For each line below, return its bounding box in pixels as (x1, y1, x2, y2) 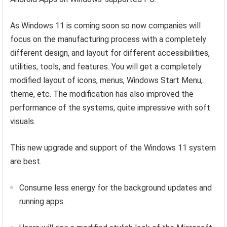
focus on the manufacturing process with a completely (10, 34, 207, 44)
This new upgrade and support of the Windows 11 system (10, 142, 216, 153)
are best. (10, 156, 42, 166)
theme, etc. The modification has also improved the (10, 89, 194, 99)
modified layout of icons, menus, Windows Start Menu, (10, 75, 203, 85)
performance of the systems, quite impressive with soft (10, 102, 211, 112)
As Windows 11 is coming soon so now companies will (10, 20, 201, 30)
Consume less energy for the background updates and (19, 182, 212, 193)
